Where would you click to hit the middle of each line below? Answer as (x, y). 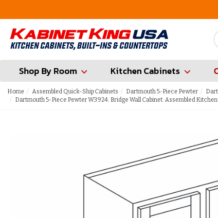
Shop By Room (48, 71)
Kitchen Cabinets (145, 71)
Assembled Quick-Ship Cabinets (75, 91)
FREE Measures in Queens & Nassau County (132, 9)
